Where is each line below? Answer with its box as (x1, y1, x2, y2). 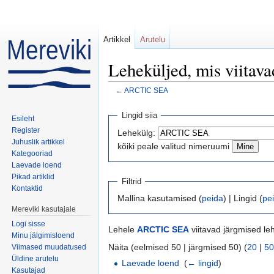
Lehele (108, 224, 137, 235)
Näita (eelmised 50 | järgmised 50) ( (108, 242, 247, 253)
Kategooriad (12, 149, 53, 158)
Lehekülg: (117, 127, 155, 138)
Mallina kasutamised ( (117, 193, 202, 204)
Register (12, 125, 40, 135)
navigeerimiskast (132, 95, 197, 105)
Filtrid (121, 176, 141, 186)
